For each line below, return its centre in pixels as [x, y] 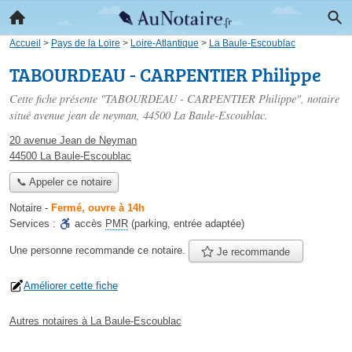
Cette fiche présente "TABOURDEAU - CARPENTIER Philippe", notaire [174, 99]
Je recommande [252, 251]
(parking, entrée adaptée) [186, 224]
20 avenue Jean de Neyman [73, 140]
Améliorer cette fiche [71, 285]
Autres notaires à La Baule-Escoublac [95, 321]
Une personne [42, 250]
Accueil [25, 43]
